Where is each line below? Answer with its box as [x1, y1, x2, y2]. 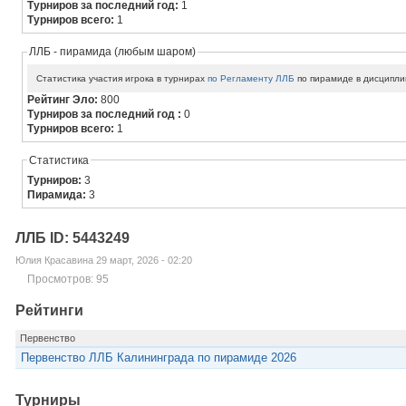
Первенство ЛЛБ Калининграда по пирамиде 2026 [21, 350, 296, 364]
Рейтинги [14, 302, 83, 318]
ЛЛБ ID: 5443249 [14, 229, 130, 246]
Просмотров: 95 [26, 272, 109, 285]
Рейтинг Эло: [27, 92, 101, 106]
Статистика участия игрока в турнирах [36, 73, 208, 84]
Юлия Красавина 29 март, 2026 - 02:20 [14, 254, 192, 266]
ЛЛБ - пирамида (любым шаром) [29, 45, 197, 59]
